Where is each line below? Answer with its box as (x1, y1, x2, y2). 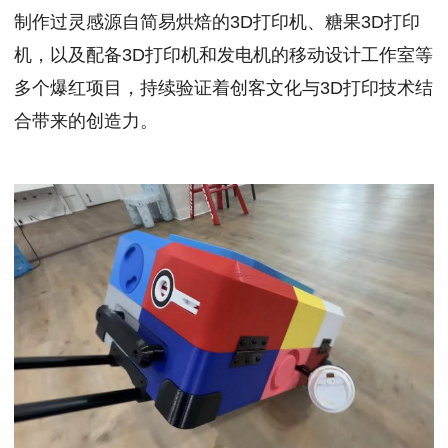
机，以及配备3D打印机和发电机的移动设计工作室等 (14, 45, 433, 66)
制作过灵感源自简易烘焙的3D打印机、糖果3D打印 (14, 12, 420, 33)
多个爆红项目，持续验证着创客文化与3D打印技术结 (14, 78, 433, 99)
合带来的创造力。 (14, 111, 158, 132)
